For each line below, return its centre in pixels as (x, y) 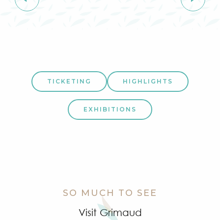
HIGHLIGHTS (148, 81)
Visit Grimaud (110, 212)
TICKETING (69, 81)
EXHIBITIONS (110, 110)
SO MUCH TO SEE (110, 193)
